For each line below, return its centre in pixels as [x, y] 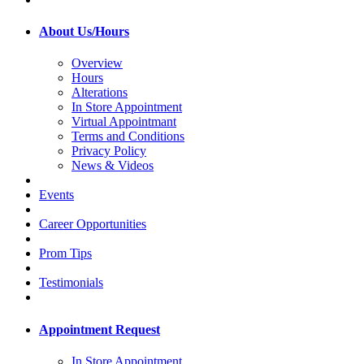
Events [56, 195]
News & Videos [113, 166]
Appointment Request [100, 329]
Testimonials [71, 283]
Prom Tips [65, 253]
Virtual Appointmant [124, 122]
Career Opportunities [93, 224]
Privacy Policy [109, 151]
